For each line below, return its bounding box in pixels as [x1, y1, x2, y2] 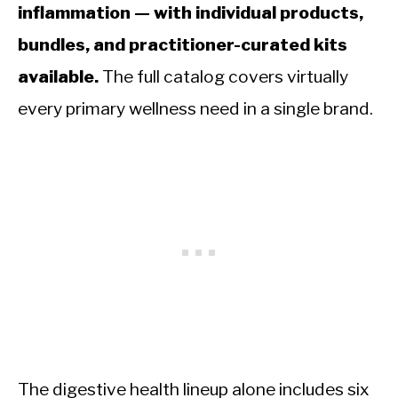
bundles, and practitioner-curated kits [18, 34, 347, 56]
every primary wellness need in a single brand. [18, 98, 373, 120]
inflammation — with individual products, [18, 2, 363, 24]
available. [18, 66, 99, 88]
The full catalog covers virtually [99, 66, 348, 88]
